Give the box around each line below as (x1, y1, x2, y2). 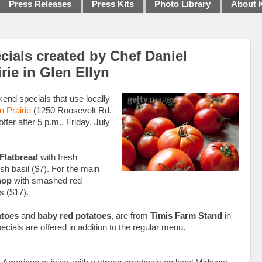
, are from (111, 211, 150, 220)
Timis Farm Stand (150, 211, 222, 220)
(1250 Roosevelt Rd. (31, 105, 112, 115)
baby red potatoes (37, 211, 111, 220)
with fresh (38, 152, 77, 162)
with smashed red (12, 175, 82, 185)
